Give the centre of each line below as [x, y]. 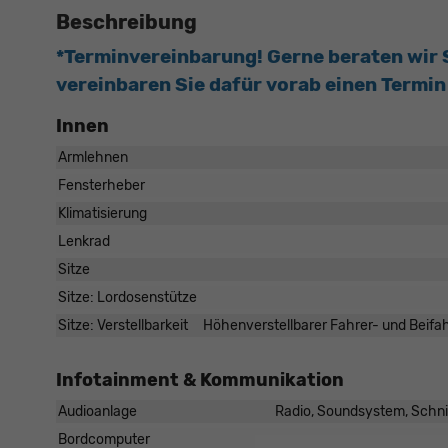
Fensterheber [101, 186]
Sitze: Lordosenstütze [127, 298]
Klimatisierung [102, 214]
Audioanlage [97, 412]
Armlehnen [93, 158]
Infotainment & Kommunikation [200, 380]
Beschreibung [126, 22]
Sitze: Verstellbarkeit [123, 326]
